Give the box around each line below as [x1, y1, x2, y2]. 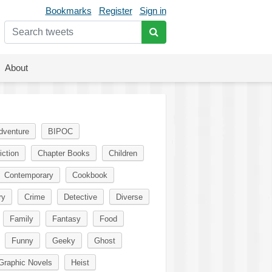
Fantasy [52, 214, 81, 223]
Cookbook [72, 171, 107, 180]
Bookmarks [45, 5, 92, 16]
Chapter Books [37, 149, 90, 158]
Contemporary [4, 171, 53, 180]
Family [9, 214, 33, 223]
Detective [63, 192, 97, 202]
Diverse [115, 192, 143, 202]
